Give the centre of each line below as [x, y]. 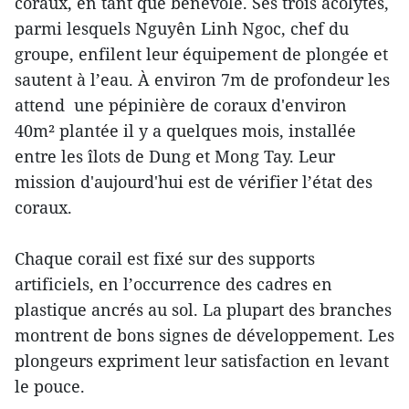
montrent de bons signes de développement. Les [204, 335]
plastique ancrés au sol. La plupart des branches [203, 309]
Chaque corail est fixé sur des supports [165, 258]
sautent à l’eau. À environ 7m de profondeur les [202, 79]
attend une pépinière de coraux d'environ [183, 105]
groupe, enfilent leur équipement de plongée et [201, 53]
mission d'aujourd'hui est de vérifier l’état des [194, 181]
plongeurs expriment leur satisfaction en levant [202, 360]
